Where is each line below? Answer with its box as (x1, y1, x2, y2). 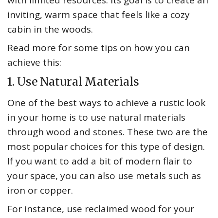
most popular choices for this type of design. (7, 140, 205, 153)
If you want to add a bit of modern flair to (7, 155, 192, 168)
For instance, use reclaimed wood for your (7, 202, 194, 216)
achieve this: (7, 56, 61, 69)
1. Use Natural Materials (7, 74, 139, 89)
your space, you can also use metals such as (7, 169, 201, 182)
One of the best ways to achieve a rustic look (7, 96, 205, 109)
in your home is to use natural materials (7, 111, 185, 124)
